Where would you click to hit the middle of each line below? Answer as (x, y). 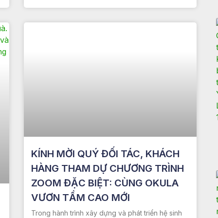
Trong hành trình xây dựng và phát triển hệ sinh (106, 213)
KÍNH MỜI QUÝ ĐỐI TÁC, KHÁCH (105, 154)
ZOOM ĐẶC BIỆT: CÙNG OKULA (105, 183)
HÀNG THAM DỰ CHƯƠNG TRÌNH (107, 168)
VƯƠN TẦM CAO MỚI (80, 197)
